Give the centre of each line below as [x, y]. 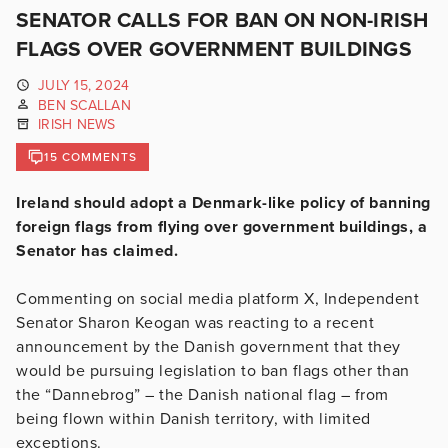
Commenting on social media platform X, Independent [217, 298]
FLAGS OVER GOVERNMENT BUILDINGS [214, 49]
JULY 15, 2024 [84, 85]
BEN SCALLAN [84, 105]
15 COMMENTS [91, 156]
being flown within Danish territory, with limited [193, 418]
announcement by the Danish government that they [208, 346]
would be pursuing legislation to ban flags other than [213, 370]
